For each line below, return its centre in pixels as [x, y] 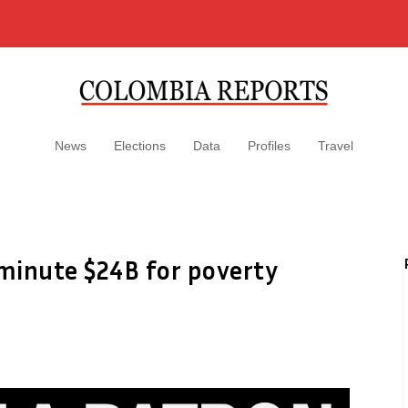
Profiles [269, 146]
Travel [336, 146]
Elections [140, 146]
